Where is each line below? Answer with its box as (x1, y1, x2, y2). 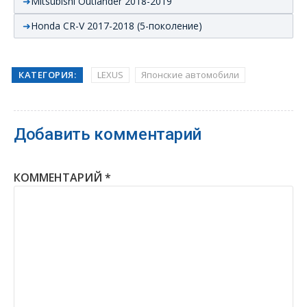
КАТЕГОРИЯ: (19, 68, 76, 81)
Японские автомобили (141, 68, 239, 81)
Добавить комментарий (14, 124, 201, 144)
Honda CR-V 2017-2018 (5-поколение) (31, 19, 202, 32)
